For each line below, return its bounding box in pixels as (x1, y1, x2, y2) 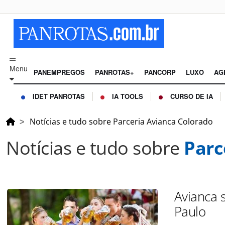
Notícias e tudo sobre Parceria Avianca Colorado (30, 116, 213, 128)
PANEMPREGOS (34, 67, 85, 77)
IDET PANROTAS (33, 91, 85, 101)
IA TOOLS (112, 91, 143, 101)
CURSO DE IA (170, 91, 213, 101)
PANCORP (144, 67, 176, 77)
